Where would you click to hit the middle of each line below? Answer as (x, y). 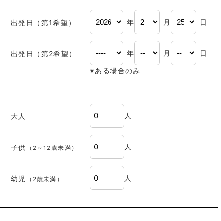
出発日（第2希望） (44, 54)
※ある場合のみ (115, 70)
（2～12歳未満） (52, 148)
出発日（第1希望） (43, 22)
